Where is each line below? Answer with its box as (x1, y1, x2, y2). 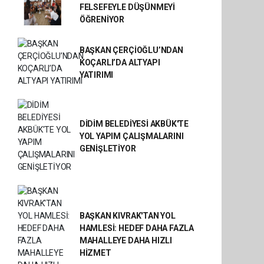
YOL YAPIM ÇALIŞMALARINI (79, 131, 184, 141)
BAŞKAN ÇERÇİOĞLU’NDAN (79, 45, 183, 55)
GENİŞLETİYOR (79, 143, 136, 153)
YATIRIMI (79, 70, 114, 80)
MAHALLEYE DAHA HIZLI (79, 236, 172, 245)
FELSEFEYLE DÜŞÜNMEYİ (79, 2, 175, 12)
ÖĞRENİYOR (79, 15, 125, 24)
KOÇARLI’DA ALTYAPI (79, 57, 160, 67)
